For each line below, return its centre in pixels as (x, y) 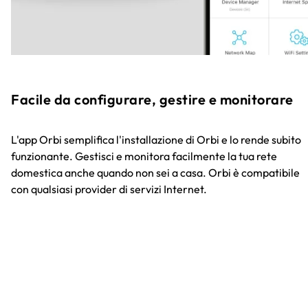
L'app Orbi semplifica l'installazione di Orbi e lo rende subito (156, 139)
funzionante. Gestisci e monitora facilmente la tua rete (144, 156)
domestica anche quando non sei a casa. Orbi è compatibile (155, 172)
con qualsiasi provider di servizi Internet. (109, 189)
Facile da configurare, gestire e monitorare (152, 99)
